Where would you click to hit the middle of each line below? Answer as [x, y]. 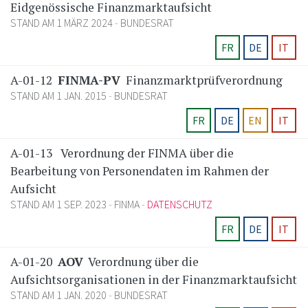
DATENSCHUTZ [180, 205]
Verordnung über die [142, 262]
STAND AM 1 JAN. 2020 [59, 295]
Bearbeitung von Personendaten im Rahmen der [140, 171]
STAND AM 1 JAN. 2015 [59, 96]
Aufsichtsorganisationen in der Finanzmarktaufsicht [154, 280]
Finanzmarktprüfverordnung [203, 80]
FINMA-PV [89, 80]
